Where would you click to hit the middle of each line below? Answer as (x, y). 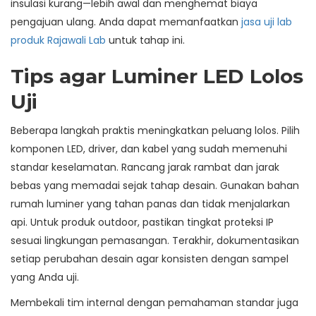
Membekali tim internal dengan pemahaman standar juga (154, 303)
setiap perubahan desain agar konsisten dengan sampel (150, 259)
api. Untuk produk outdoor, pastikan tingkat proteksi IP (142, 223)
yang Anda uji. (45, 278)
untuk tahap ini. (145, 41)
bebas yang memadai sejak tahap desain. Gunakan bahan (155, 186)
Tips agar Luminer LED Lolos (157, 77)
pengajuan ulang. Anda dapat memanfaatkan (126, 22)
